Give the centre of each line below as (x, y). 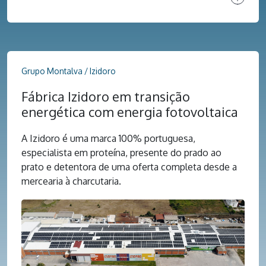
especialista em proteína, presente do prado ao (121, 152)
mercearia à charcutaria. (71, 181)
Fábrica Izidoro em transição (106, 96)
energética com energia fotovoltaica (130, 112)
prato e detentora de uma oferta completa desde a (129, 167)
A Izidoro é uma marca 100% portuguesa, (108, 138)
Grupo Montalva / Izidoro (69, 71)
